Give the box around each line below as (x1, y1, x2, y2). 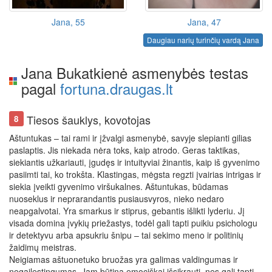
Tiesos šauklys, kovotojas (24, 112, 151, 128)
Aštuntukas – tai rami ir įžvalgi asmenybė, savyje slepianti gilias (9, 132, 251, 144)
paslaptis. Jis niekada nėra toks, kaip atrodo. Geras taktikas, (9, 144, 240, 157)
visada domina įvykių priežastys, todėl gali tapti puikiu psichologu (9, 217, 257, 229)
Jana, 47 (187, 16, 221, 28)
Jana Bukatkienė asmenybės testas (21, 62, 248, 84)
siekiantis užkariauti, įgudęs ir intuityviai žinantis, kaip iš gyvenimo (9, 156, 260, 169)
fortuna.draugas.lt (60, 78, 173, 100)
